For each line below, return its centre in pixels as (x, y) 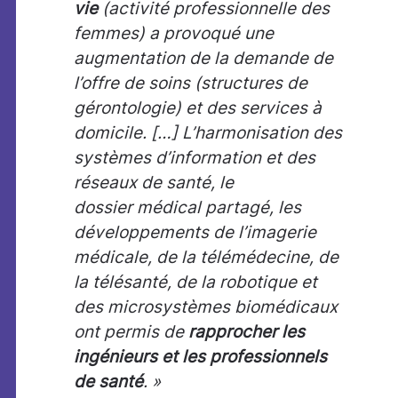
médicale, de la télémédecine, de (206, 257)
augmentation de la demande (193, 58)
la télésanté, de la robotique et (195, 282)
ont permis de (131, 332)
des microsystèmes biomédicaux (206, 307)
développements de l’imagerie (195, 232)
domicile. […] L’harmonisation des (208, 133)
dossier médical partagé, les (187, 207)
